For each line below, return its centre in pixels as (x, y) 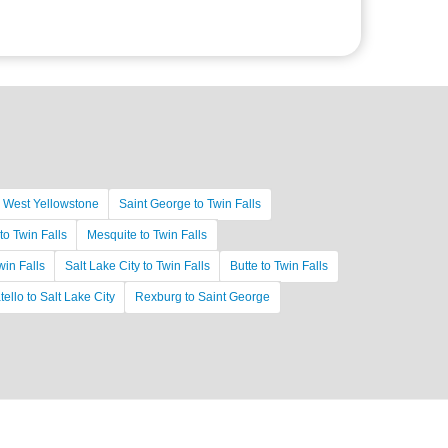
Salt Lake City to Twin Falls (137, 266)
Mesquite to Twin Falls (147, 235)
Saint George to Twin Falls (190, 204)
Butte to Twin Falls (279, 266)
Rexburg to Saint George (202, 297)
